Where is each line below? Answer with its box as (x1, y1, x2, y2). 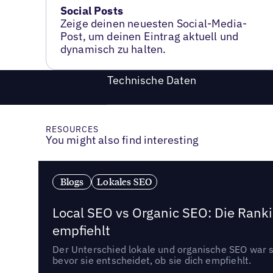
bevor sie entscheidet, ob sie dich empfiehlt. (52, 254, 252, 267)
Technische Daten (107, 73, 196, 87)
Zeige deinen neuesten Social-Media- (60, 16, 247, 30)
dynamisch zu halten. (60, 41, 166, 56)
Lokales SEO (97, 175, 152, 188)
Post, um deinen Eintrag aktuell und (60, 29, 239, 43)
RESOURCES (45, 124, 99, 135)
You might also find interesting (45, 133, 199, 147)
